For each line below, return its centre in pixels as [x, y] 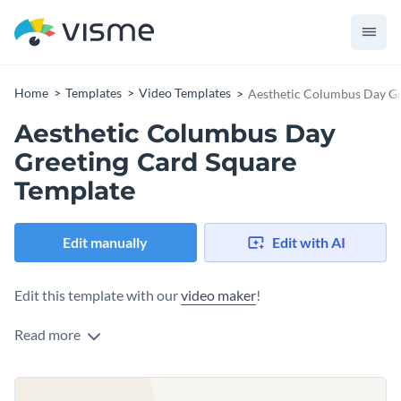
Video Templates [185, 93]
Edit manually [106, 243]
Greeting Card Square [156, 162]
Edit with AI [308, 243]
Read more [49, 335]
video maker [218, 295]
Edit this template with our [98, 295]
